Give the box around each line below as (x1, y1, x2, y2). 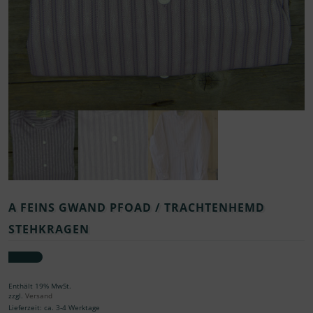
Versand (25, 291, 52, 301)
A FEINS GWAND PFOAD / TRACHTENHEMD (8, 199, 265, 215)
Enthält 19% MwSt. (8, 282, 71, 291)
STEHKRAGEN (8, 221, 89, 237)
